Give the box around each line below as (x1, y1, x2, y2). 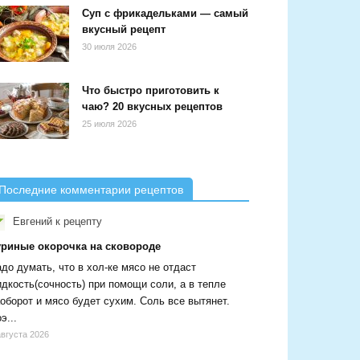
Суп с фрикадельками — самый (82, 7, 248, 20)
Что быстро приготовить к (82, 84, 219, 97)
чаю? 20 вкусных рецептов (82, 100, 223, 113)
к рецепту (52, 215, 102, 228)
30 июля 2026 (82, 42, 137, 52)
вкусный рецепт (82, 23, 166, 36)
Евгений (10, 215, 52, 228)
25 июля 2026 (82, 119, 137, 129)
